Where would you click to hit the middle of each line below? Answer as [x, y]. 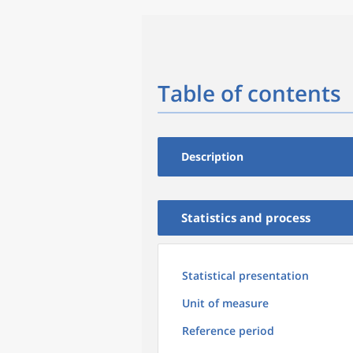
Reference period [228, 331]
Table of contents [249, 93]
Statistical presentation [245, 275]
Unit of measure [225, 303]
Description [212, 156]
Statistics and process [246, 217]
